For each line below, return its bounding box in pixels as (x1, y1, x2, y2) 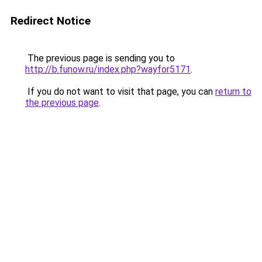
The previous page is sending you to (25, 53, 175, 64)
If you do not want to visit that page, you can (25, 86, 215, 97)
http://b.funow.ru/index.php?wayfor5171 (25, 64, 191, 75)
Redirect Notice (11, 14, 91, 27)
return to (215, 86, 251, 97)
